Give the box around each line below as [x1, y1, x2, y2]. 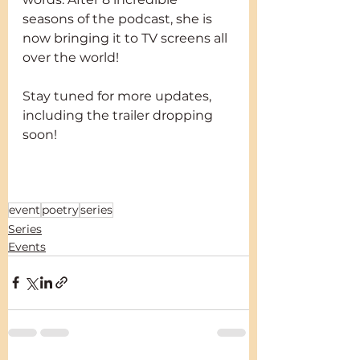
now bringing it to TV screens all [22, 30, 231, 46]
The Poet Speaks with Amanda [22, 165, 223, 181]
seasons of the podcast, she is [22, 10, 215, 27]
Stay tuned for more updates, [22, 88, 215, 104]
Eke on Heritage [22, 184, 127, 200]
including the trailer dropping [22, 107, 216, 123]
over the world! [22, 49, 119, 65]
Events [8, 239, 46, 254]
